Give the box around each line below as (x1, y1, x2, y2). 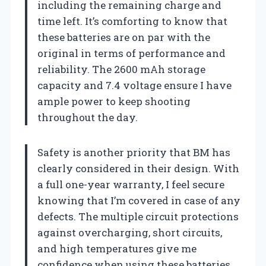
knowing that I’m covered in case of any (37, 193, 240, 207)
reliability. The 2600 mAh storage (37, 62, 205, 76)
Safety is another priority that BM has (37, 145, 230, 159)
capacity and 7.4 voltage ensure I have (37, 78, 232, 92)
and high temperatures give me (37, 241, 197, 255)
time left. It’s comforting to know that (37, 14, 227, 28)
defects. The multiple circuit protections (37, 209, 239, 223)
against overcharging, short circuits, (37, 225, 222, 239)
